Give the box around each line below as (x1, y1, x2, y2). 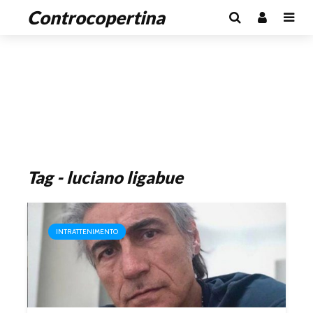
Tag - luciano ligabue (27, 167, 183, 187)
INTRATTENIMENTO (56, 227, 118, 236)
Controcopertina (27, 6, 165, 29)
